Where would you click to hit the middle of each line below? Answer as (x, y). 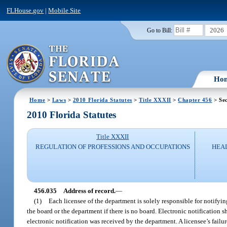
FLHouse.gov (25, 10)
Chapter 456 (195, 100)
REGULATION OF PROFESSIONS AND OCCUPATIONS (112, 147)
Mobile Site (65, 10)
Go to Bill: (159, 30)
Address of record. (90, 191)
